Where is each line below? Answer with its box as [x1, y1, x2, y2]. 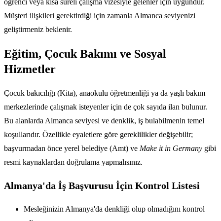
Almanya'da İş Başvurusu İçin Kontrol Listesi [4, 180, 200, 191]
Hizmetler [4, 62, 56, 75]
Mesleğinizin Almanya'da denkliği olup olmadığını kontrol [24, 205, 205, 214]
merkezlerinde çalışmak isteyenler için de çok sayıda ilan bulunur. [4, 103, 207, 111]
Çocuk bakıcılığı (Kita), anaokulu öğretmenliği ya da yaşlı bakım [4, 89, 205, 98]
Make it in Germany [140, 144, 202, 153]
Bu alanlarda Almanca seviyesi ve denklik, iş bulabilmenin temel [4, 116, 204, 125]
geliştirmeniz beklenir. [4, 25, 72, 34]
